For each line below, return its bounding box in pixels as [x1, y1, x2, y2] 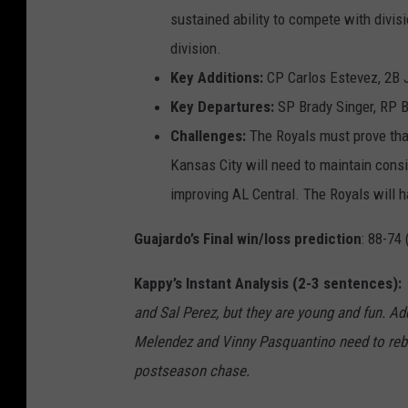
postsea [134, 362, 183, 381]
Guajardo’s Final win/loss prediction [134, 229, 362, 249]
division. [170, 39, 221, 58]
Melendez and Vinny [134, 332, 259, 352]
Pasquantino [259, 332, 335, 352]
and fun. [337, 303, 389, 322]
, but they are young [216, 303, 337, 322]
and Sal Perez [134, 303, 216, 322]
